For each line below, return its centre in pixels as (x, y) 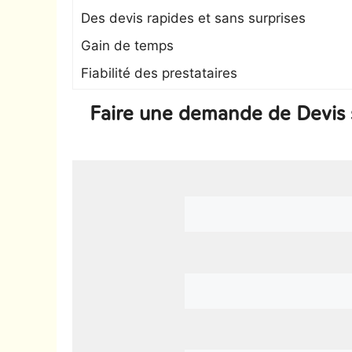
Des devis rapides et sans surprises (193, 18)
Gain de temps (127, 46)
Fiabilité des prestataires (159, 73)
